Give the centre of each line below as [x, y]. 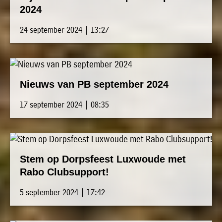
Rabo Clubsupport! [64, 172]
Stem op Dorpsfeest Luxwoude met [103, 159]
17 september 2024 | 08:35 [64, 105]
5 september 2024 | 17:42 [62, 192]
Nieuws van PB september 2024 [94, 84]
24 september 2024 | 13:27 [64, 30]
